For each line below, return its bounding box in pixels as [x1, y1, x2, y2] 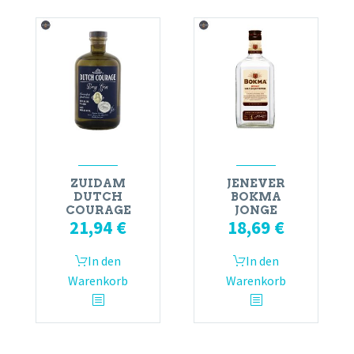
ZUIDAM [70, 175, 126, 190]
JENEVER [227, 175, 285, 190]
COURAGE [65, 202, 131, 217]
